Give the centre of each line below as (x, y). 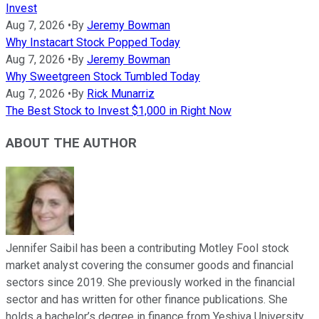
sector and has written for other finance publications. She (147, 299)
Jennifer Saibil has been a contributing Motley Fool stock (147, 248)
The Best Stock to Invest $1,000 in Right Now (119, 111)
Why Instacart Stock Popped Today (93, 43)
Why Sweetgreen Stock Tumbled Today (103, 77)
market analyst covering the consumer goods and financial (150, 265)
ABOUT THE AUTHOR (71, 143)
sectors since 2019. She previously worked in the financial (150, 282)
